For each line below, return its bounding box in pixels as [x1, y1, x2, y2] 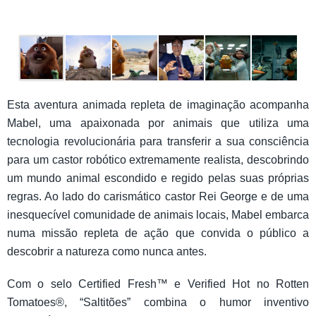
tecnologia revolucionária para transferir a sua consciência [7, 135, 309, 147]
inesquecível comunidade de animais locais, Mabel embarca [7, 208, 309, 221]
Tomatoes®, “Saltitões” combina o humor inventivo [7, 296, 309, 308]
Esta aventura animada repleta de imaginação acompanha [7, 98, 309, 111]
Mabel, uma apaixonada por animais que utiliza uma [7, 116, 309, 129]
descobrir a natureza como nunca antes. [7, 245, 207, 257]
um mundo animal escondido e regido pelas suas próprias [7, 171, 309, 184]
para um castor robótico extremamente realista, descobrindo [7, 153, 309, 166]
